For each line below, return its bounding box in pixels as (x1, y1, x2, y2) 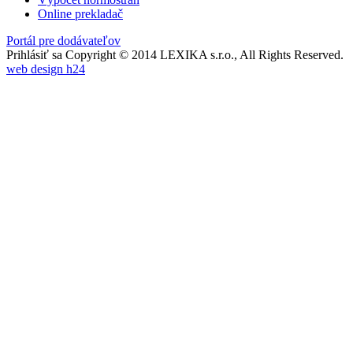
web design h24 (6, 62, 85, 76)
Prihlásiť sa (6, 48, 62, 62)
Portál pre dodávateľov (6, 34, 121, 48)
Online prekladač (38, 7, 123, 21)
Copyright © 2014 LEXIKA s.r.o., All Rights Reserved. (65, 48, 344, 62)
